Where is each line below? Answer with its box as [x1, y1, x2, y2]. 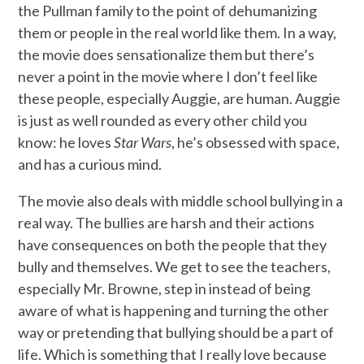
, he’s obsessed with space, [171, 133, 340, 152]
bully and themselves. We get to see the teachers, [18, 258, 331, 276]
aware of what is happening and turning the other [18, 301, 330, 320]
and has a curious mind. [18, 155, 162, 174]
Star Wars [114, 133, 172, 152]
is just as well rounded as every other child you [18, 111, 308, 130]
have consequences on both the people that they [18, 236, 327, 254]
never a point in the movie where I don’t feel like [18, 67, 318, 86]
